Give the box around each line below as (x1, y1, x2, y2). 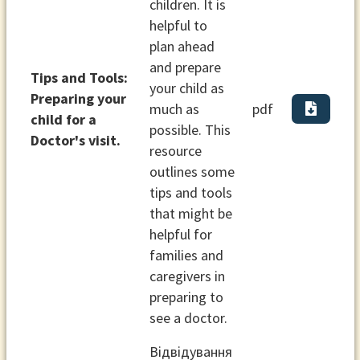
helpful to (149, 15, 207, 35)
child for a (30, 109, 96, 129)
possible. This (149, 120, 231, 139)
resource (149, 141, 202, 160)
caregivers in (149, 266, 225, 285)
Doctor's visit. (30, 130, 121, 149)
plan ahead (149, 36, 215, 55)
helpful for (149, 224, 212, 243)
